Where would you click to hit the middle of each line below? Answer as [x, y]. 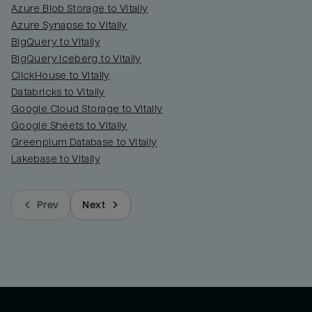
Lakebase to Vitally [56, 159]
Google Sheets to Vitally [69, 126]
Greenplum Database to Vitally [84, 142]
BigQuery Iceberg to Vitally [76, 59]
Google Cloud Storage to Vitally [87, 109]
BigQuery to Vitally [56, 42]
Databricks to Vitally [58, 92]
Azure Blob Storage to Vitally [80, 9]
